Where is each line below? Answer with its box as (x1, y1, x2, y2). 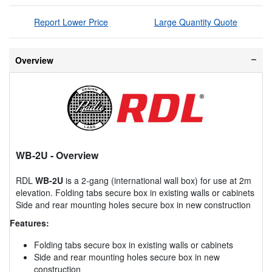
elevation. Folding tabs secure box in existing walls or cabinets (16, 186, 254, 199)
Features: (10, 216, 49, 229)
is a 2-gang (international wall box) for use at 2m (63, 174, 251, 186)
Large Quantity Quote (154, 15, 237, 28)
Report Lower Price (34, 15, 109, 28)
